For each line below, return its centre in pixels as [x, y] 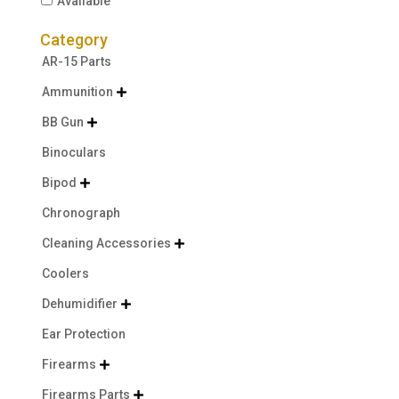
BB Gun [62, 122]
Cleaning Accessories [106, 243]
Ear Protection [83, 334]
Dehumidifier [79, 303]
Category [73, 39]
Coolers [65, 273]
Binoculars [73, 152]
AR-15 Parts [76, 61]
